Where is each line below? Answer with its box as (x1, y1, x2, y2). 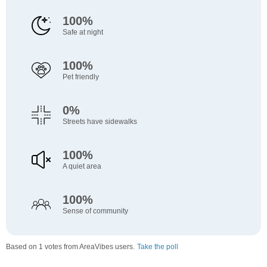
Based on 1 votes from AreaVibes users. (6, 243, 135, 252)
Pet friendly (62, 73, 99, 82)
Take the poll (137, 243, 178, 252)
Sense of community (62, 207, 128, 216)
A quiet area (62, 162, 101, 171)
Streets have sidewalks (62, 117, 137, 126)
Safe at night (62, 28, 103, 37)
